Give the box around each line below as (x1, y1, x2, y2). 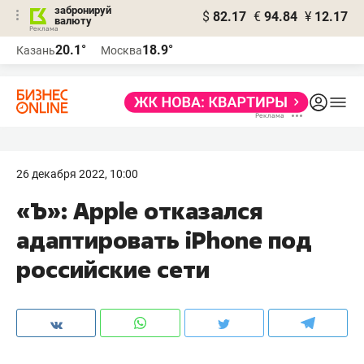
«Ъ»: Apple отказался (16, 196, 262, 226)
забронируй (54, 4, 111, 16)
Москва (101, 44, 142, 57)
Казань (16, 44, 55, 57)
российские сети (16, 254, 210, 284)
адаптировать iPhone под (16, 225, 312, 255)
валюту (54, 15, 92, 27)
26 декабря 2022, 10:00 (16, 167, 138, 180)
